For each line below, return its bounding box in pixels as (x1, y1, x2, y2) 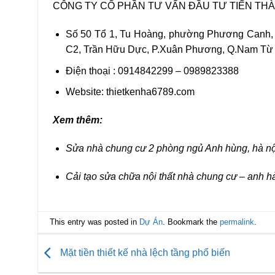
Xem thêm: (53, 114, 105, 125)
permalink (220, 217, 255, 227)
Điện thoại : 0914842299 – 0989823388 (65, 65, 239, 76)
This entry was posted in (50, 217, 140, 227)
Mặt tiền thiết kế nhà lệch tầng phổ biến (58, 247, 230, 258)
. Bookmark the (163, 217, 220, 227)
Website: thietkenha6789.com (65, 87, 195, 98)
